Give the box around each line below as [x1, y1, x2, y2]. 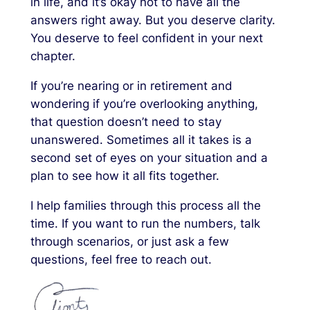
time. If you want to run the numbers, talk [30, 216, 260, 230]
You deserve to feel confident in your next [30, 31, 263, 46]
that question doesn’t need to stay [30, 115, 221, 129]
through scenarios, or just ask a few [30, 234, 229, 248]
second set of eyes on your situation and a [30, 151, 268, 165]
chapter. [30, 49, 75, 64]
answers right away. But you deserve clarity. [30, 13, 275, 28]
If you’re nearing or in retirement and [30, 79, 232, 93]
